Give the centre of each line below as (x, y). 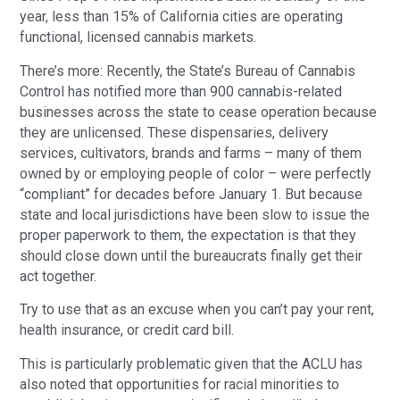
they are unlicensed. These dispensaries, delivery (175, 132)
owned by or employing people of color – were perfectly (196, 173)
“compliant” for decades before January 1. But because (192, 194)
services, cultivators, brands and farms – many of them (191, 153)
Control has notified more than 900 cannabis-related (181, 91)
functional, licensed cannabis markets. (138, 37)
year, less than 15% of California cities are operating (182, 17)
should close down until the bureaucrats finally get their (192, 255)
